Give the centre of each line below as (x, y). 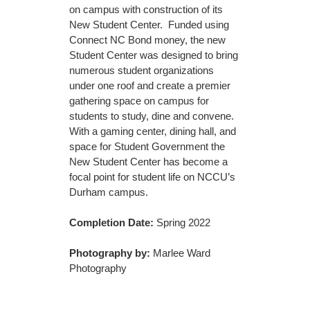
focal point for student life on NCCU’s (152, 176)
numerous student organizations (142, 70)
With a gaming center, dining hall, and (153, 131)
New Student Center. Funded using (149, 24)
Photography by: (110, 253)
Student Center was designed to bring (154, 55)
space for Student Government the (147, 146)
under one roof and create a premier (150, 85)
